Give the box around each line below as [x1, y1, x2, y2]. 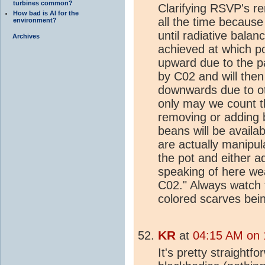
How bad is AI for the [13, 9, 79, 17]
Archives [12, 32, 40, 40]
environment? [13, 16, 57, 24]
